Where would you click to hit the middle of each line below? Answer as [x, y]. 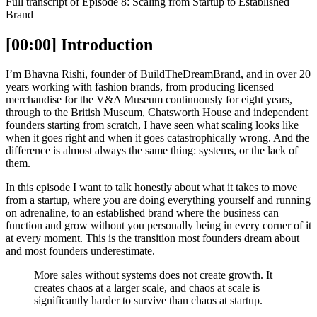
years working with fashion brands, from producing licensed [140, 87]
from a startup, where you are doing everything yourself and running [158, 200]
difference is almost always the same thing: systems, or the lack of [152, 151]
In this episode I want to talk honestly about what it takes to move [151, 188]
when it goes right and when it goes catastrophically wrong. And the [157, 138]
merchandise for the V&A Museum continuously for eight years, [149, 100]
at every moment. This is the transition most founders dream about [152, 238]
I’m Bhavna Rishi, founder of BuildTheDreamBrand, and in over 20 [158, 74]
